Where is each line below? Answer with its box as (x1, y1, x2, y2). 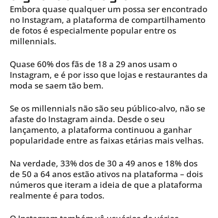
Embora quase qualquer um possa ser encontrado (10, 3, 207, 15)
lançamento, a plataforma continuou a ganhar (10, 124, 192, 136)
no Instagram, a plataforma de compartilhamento (10, 14, 205, 26)
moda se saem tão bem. (10, 80, 104, 91)
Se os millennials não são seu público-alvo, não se (10, 103, 205, 114)
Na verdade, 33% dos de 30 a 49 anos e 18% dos (10, 158, 198, 169)
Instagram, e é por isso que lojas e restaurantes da (10, 69, 208, 81)
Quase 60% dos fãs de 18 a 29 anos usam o (10, 58, 177, 70)
